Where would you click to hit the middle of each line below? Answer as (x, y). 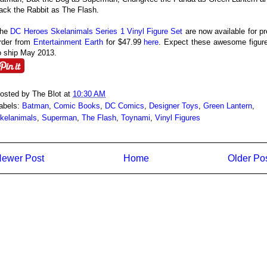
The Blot (47, 94)
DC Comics (125, 105)
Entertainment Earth (68, 42)
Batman (35, 105)
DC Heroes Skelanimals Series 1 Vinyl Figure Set (97, 31)
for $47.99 (123, 42)
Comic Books (77, 105)
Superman (59, 117)
